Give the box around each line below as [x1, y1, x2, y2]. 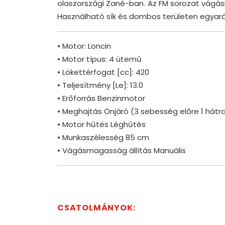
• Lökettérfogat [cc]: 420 [57, 67, 149, 78]
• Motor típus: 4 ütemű [57, 54, 142, 65]
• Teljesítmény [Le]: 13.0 [57, 80, 143, 91]
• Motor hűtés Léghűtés [57, 119, 146, 130]
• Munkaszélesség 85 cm [57, 132, 149, 143]
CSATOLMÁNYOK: [57, 202, 136, 214]
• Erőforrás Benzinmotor [57, 93, 145, 104]
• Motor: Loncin [57, 41, 111, 52]
